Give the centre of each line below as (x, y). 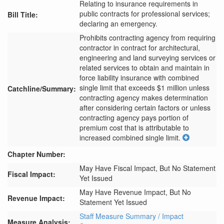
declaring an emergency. (118, 23)
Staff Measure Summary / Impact (131, 216)
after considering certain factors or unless (145, 107)
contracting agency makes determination (144, 97)
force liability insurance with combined (139, 77)
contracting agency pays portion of (134, 117)
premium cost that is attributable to (134, 127)
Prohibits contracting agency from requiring (147, 37)
